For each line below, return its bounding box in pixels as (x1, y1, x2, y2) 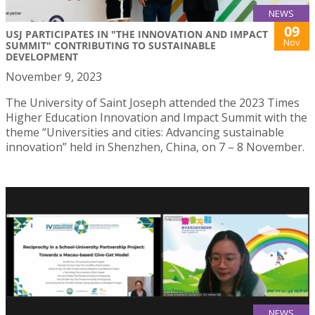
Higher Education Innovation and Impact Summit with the (6, 110, 307, 126)
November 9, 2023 (6, 69, 102, 85)
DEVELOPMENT (6, 50, 78, 64)
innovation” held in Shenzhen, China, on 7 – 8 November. (6, 139, 304, 155)
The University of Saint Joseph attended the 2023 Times (6, 95, 300, 111)
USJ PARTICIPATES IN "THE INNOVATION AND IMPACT (6, 27, 268, 41)
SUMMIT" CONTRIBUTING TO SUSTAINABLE (6, 39, 216, 53)
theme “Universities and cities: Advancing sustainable (6, 124, 284, 141)
